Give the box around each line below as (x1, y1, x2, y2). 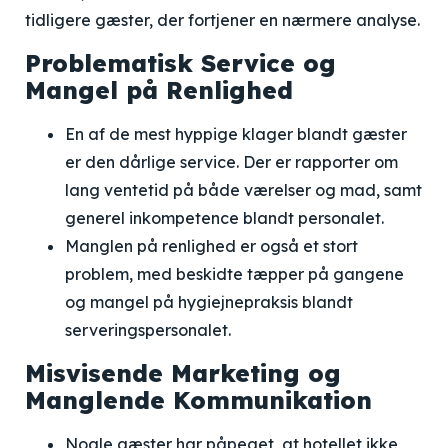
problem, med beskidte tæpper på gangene (65, 264, 404, 284)
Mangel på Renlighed (25, 75, 293, 105)
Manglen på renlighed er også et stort (65, 236, 358, 256)
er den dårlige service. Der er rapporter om (65, 152, 398, 172)
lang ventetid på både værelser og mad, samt (65, 180, 422, 200)
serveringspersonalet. (65, 320, 231, 340)
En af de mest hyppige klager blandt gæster (65, 124, 407, 144)
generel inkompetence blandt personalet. (65, 208, 384, 228)
